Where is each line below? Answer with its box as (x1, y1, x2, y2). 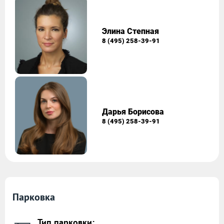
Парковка (12, 190, 55, 204)
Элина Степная (102, 26, 159, 36)
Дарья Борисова (102, 106, 164, 116)
